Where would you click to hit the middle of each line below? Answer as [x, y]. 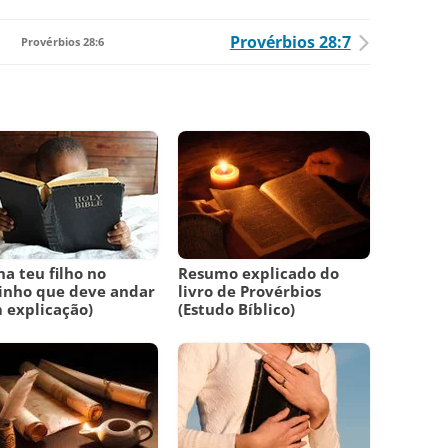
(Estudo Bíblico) [237, 309]
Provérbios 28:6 [62, 42]
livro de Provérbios [250, 291]
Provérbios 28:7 [290, 42]
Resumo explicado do [259, 273]
